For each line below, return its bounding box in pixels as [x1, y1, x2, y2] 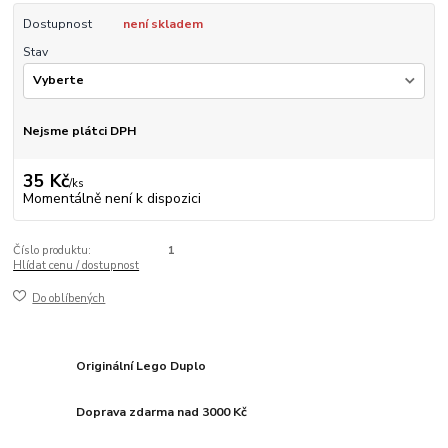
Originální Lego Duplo [76, 358, 207, 375]
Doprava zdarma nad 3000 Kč [76, 404, 248, 421]
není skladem [122, 15, 203, 32]
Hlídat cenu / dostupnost [13, 258, 140, 274]
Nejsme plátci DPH [22, 122, 136, 139]
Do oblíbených [32, 290, 106, 306]
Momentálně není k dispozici [22, 189, 201, 209]
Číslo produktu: [13, 243, 92, 259]
